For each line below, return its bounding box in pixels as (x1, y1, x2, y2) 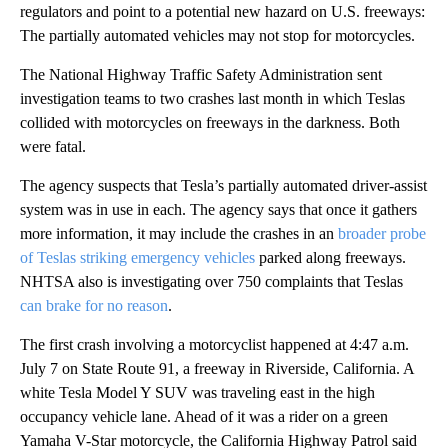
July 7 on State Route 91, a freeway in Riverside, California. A (20, 360, 414, 378)
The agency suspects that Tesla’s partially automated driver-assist (20, 177, 427, 195)
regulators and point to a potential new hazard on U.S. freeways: (20, 3, 425, 21)
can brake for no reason (20, 297, 168, 315)
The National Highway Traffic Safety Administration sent (20, 66, 382, 84)
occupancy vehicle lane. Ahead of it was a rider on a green (20, 408, 388, 426)
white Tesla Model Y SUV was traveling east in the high (20, 384, 375, 402)
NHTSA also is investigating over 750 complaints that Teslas (20, 273, 403, 291)
